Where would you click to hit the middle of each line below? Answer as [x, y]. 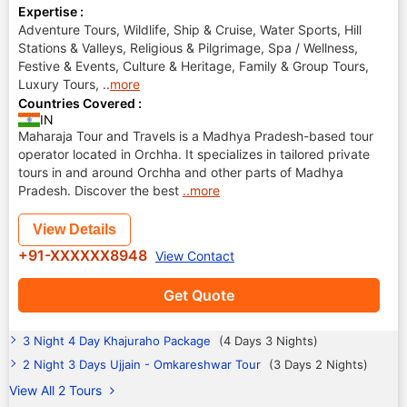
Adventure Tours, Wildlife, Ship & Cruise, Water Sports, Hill [190, 30]
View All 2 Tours [57, 390]
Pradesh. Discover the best [100, 190]
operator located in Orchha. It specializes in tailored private [194, 154]
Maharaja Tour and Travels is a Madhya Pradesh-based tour [196, 136]
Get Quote [199, 295]
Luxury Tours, [60, 84]
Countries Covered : [80, 103]
